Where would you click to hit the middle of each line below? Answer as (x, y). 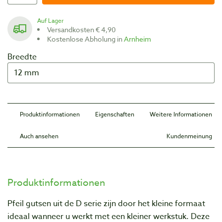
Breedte (22, 57)
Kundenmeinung (189, 136)
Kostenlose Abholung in (88, 39)
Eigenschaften (115, 114)
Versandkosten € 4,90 (83, 29)
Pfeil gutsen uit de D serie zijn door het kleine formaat (106, 203)
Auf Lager (52, 20)
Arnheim (138, 39)
